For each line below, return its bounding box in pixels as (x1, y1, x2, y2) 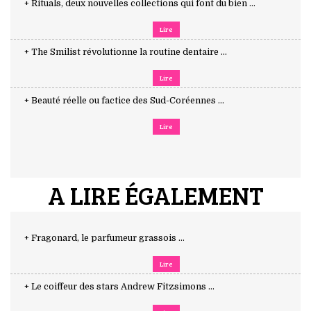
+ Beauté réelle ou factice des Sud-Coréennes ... (24, 95, 224, 106)
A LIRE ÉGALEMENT (47, 177, 264, 212)
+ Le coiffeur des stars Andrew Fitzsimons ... (24, 281, 215, 292)
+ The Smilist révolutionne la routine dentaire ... (24, 47, 227, 57)
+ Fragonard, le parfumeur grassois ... (24, 233, 185, 243)
